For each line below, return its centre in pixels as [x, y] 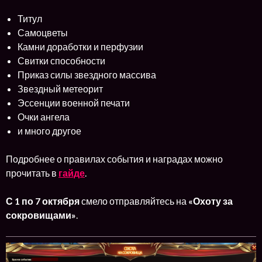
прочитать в [32, 173]
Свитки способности [61, 60]
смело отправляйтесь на [135, 201]
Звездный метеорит [60, 88]
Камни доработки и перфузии [80, 46]
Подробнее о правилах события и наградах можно [114, 158]
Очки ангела [44, 116]
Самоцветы [43, 32]
